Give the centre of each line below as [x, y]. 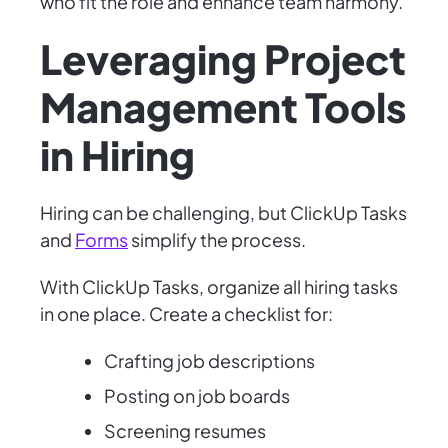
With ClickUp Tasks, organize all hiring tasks [219, 287]
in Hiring [117, 155]
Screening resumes [185, 431]
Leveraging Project [223, 59]
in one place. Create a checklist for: [186, 314]
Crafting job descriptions [209, 361]
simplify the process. [217, 240]
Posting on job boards [197, 396]
